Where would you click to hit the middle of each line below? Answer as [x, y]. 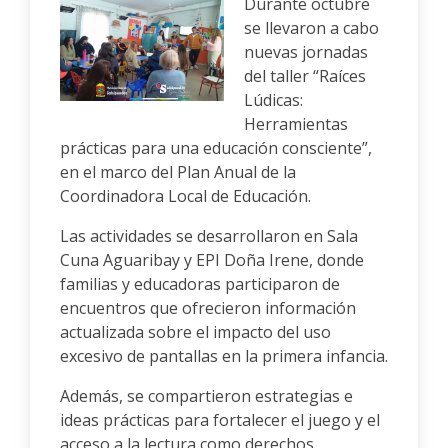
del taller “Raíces [305, 76]
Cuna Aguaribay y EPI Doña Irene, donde [212, 260]
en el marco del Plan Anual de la [178, 172]
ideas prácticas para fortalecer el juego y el [220, 420]
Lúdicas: [273, 100]
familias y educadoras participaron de [200, 284]
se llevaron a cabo [311, 28]
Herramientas [296, 124]
